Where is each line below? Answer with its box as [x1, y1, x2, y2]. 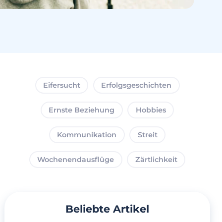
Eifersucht [43, 81, 80, 90]
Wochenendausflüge [37, 155, 114, 164]
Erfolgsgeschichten [101, 81, 172, 90]
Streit [137, 130, 158, 139]
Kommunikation [57, 130, 117, 139]
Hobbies [135, 106, 166, 114]
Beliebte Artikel [65, 203, 150, 215]
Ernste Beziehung [49, 106, 115, 114]
